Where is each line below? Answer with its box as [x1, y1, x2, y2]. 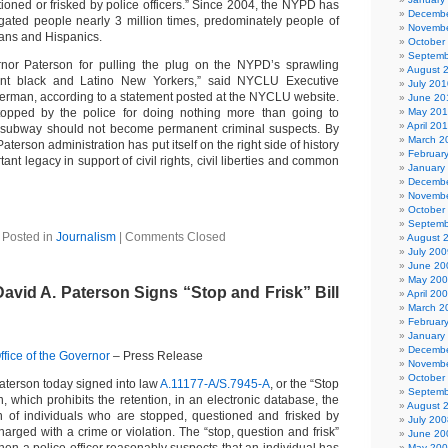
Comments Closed [125, 230, 226, 244]
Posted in [2, 230, 56, 244]
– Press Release [110, 349, 203, 363]
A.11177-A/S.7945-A [160, 377, 270, 391]
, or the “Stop [270, 377, 339, 391]
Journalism [56, 230, 116, 244]
